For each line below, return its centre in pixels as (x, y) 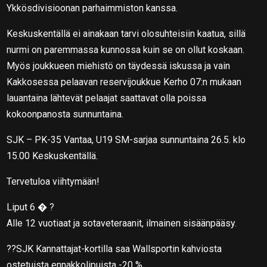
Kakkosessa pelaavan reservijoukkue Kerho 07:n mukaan (124, 82)
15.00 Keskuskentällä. (52, 156)
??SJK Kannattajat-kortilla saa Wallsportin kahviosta (114, 249)
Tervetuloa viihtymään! (53, 181)
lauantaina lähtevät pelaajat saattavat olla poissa (107, 98)
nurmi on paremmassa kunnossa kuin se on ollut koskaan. (126, 49)
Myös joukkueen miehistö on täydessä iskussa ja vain (119, 66)
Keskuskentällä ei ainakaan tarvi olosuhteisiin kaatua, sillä (126, 33)
